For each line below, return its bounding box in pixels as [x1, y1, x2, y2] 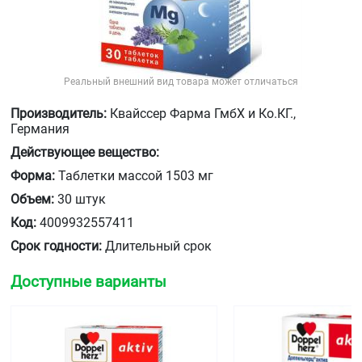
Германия [11, 121, 69, 137]
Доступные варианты [11, 272, 166, 291]
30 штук [54, 192, 106, 207]
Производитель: [11, 106, 107, 121]
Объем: [11, 192, 54, 207]
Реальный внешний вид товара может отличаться [64, 76, 298, 87]
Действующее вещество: [11, 145, 159, 160]
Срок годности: [11, 238, 102, 254]
